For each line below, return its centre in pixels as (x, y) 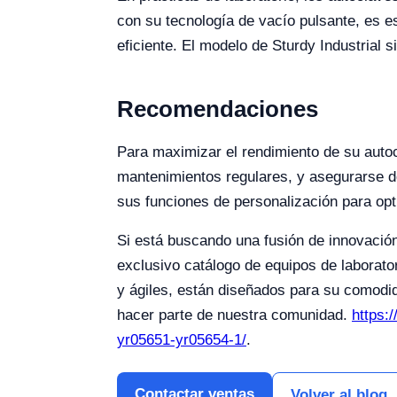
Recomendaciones (218, 109)
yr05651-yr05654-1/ (182, 340)
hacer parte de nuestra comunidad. (234, 315)
